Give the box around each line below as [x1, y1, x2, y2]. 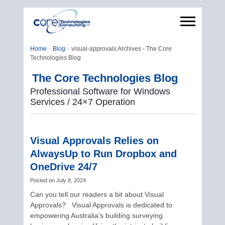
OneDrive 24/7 [30, 161, 97, 172]
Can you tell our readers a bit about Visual [30, 190, 164, 198]
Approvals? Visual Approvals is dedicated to [30, 201, 172, 209]
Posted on [30, 177, 55, 183]
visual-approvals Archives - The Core [71, 45, 172, 52]
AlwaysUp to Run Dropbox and [30, 148, 177, 159]
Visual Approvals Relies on [30, 135, 159, 146]
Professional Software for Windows [30, 86, 170, 96]
